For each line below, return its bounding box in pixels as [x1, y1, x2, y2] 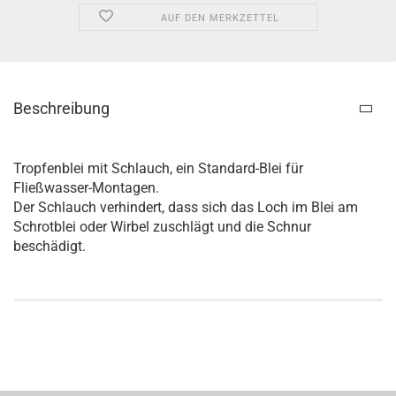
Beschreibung [13, 98, 110, 118]
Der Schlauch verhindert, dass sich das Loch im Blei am [13, 198, 358, 216]
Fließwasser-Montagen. [13, 179, 159, 196]
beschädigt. [13, 237, 86, 255]
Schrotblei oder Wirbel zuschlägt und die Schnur [13, 217, 311, 235]
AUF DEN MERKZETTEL [160, 11, 279, 24]
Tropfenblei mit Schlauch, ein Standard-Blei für [13, 159, 303, 177]
